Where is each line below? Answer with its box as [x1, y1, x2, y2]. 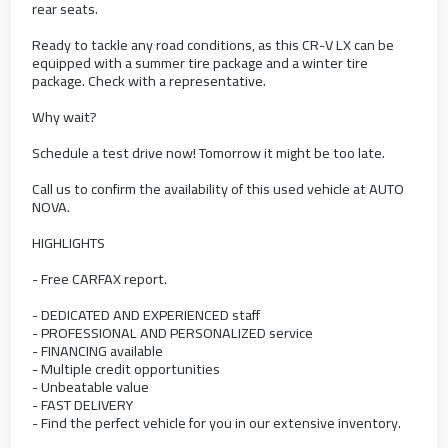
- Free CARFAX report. [32, 265, 168, 293]
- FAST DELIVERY [32, 391, 134, 419]
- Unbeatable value [32, 373, 150, 401]
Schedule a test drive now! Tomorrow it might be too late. [32, 139, 386, 167]
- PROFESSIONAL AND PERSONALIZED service [32, 319, 314, 347]
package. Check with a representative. [32, 67, 267, 95]
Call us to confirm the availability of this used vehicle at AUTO [32, 175, 405, 203]
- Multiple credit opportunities [32, 355, 221, 383]
